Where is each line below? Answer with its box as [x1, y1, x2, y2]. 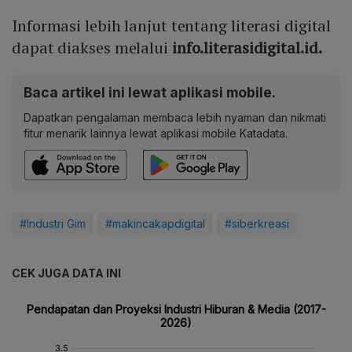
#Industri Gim [20, 217, 86, 231]
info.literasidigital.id [171, 37, 318, 59]
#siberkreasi [225, 217, 289, 231]
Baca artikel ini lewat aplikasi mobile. [24, 84, 276, 101]
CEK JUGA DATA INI [12, 266, 121, 280]
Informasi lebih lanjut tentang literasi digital [12, 15, 332, 37]
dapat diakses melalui [12, 37, 172, 59]
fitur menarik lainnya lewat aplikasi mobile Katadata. [24, 126, 288, 141]
